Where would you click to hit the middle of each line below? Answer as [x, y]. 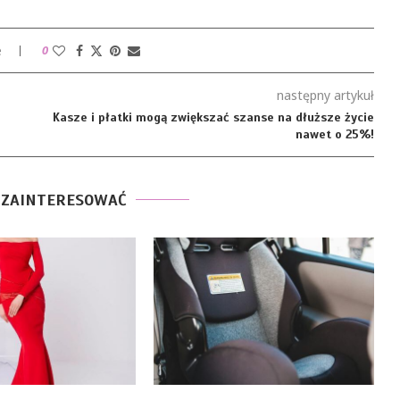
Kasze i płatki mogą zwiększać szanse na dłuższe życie [213, 118]
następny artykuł [325, 96]
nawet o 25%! [334, 135]
